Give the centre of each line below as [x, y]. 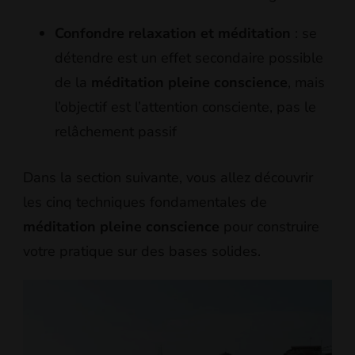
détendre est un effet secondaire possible [189, 58]
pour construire [269, 227]
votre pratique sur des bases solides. [142, 252]
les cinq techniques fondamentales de [145, 202]
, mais [306, 83]
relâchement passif [116, 132]
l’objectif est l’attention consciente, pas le [185, 107]
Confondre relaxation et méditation [173, 34]
